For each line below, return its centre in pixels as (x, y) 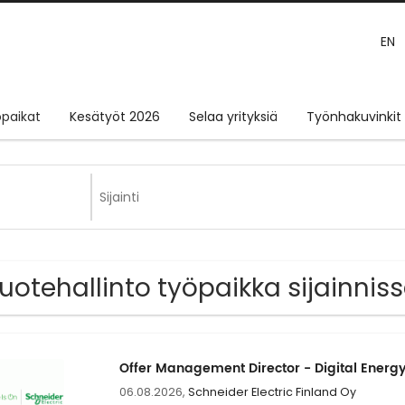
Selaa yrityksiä (233, 117)
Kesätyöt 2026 (115, 117)
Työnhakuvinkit (354, 117)
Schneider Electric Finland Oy (272, 392)
